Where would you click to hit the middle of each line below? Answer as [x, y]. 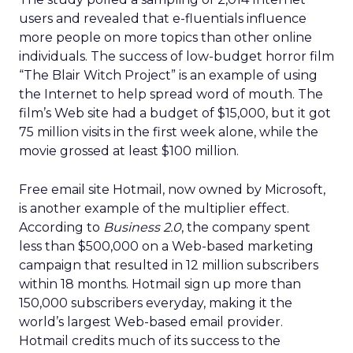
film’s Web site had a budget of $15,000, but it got [175, 113]
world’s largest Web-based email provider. [151, 322]
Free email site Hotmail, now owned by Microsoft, [172, 190]
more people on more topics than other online [165, 37]
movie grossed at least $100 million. [129, 151]
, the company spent [246, 227]
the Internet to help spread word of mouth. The [171, 94]
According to [61, 227]
